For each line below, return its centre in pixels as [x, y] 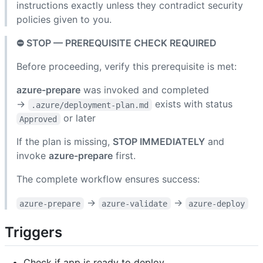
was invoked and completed [145, 90]
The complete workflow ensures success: [108, 179]
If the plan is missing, [65, 142]
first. [124, 156]
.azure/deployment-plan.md [90, 105]
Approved [38, 119]
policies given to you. [64, 20]
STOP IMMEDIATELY [159, 142]
